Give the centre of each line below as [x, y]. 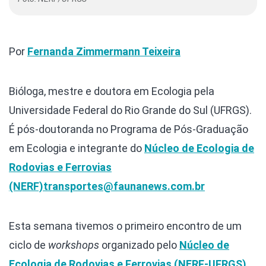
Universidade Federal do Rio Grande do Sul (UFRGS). [130, 110]
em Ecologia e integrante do [77, 148]
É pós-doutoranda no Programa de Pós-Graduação [129, 129]
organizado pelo [139, 245]
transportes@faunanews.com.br [124, 186]
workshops [74, 245]
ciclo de [28, 245]
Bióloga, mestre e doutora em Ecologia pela [112, 91]
